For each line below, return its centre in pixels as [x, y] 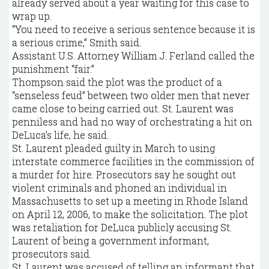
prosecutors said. [52, 254]
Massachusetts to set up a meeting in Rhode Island [130, 201]
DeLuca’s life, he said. [60, 135]
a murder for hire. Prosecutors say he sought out [124, 174]
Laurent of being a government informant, [110, 240]
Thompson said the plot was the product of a [117, 82]
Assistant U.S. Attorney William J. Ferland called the [133, 56]
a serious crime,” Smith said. [77, 42]
